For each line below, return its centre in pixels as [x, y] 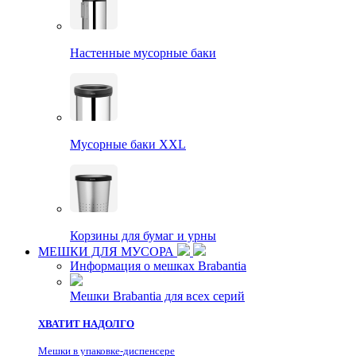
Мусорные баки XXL [128, 144]
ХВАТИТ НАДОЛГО [86, 324]
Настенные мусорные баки [143, 53]
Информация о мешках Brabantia [158, 266]
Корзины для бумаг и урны [143, 236]
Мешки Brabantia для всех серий [157, 296]
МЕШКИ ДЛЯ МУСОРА [108, 252]
